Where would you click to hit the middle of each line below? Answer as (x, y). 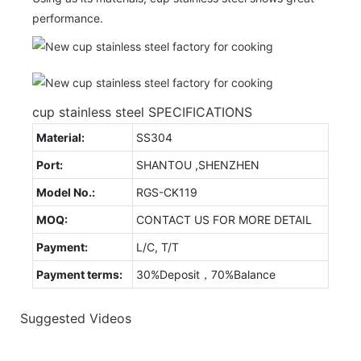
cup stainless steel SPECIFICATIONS (142, 112)
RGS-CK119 (167, 192)
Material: (62, 137)
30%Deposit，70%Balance (206, 274)
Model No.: (67, 192)
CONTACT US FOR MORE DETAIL (224, 219)
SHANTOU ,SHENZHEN (198, 164)
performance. (68, 18)
